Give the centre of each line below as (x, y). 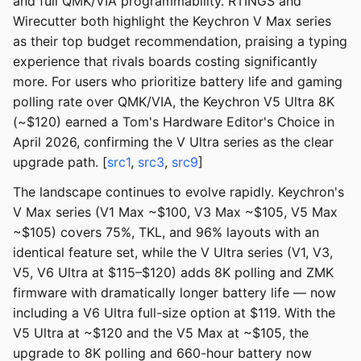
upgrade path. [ (60, 162)
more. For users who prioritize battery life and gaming (178, 82)
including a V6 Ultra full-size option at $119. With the (174, 313)
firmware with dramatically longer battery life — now (174, 293)
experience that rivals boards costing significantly (165, 62)
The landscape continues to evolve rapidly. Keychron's (178, 192)
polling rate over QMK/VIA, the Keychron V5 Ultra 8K (174, 102)
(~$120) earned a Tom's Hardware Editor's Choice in (174, 122)
